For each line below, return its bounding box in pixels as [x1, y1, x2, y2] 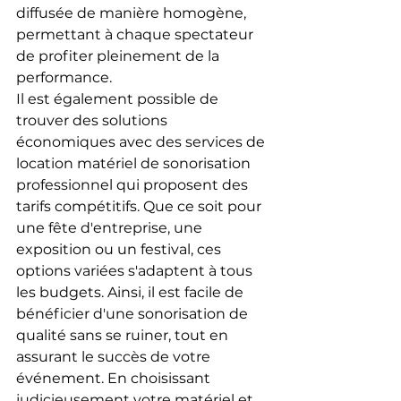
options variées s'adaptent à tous [16, 261, 256, 279]
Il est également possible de [16, 90, 222, 107]
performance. [16, 68, 112, 86]
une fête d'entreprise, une [16, 218, 206, 236]
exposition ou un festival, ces [16, 240, 225, 258]
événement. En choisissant [16, 369, 214, 387]
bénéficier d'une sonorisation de [16, 304, 252, 322]
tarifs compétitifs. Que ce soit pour [16, 197, 265, 215]
